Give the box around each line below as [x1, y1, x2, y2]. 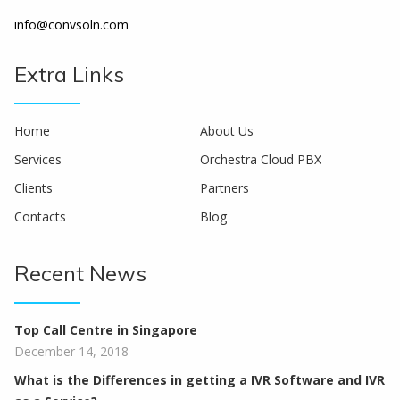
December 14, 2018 [14, 342, 129, 360]
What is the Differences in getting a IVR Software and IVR [14, 371, 385, 388]
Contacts [14, 207, 66, 225]
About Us [200, 121, 254, 139]
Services [14, 150, 62, 168]
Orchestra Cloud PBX [200, 150, 321, 168]
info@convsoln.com [14, 15, 129, 33]
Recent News [14, 259, 146, 287]
